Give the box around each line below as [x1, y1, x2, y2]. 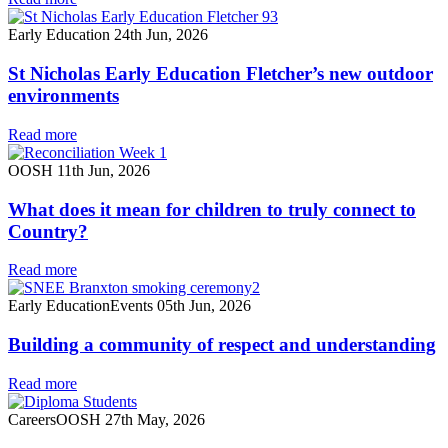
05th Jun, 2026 [157, 297, 251, 315]
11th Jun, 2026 [57, 161, 150, 179]
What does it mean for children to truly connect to [8, 198, 416, 220]
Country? [8, 220, 88, 242]
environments [8, 85, 119, 107]
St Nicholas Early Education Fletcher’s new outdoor [8, 63, 433, 85]
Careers [8, 410, 56, 428]
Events [110, 297, 153, 315]
